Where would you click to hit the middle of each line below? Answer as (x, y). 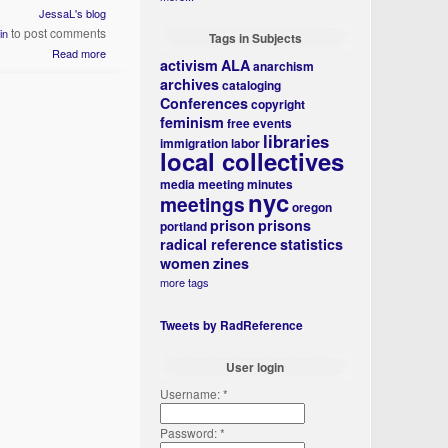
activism (189, 65)
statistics (312, 244)
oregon (312, 207)
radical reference (219, 244)
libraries (296, 141)
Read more (79, 53)
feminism (192, 122)
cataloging (252, 85)
